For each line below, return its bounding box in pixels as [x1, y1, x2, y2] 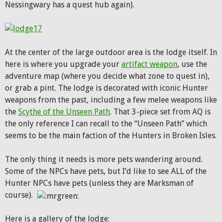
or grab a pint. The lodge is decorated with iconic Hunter [5, 83, 208, 93]
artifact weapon [121, 59, 177, 69]
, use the [177, 59, 207, 69]
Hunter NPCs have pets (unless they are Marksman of [5, 178, 194, 188]
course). [5, 190, 37, 200]
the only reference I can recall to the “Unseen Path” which [5, 119, 207, 128]
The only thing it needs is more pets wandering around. [5, 155, 203, 164]
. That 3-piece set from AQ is [110, 107, 211, 116]
